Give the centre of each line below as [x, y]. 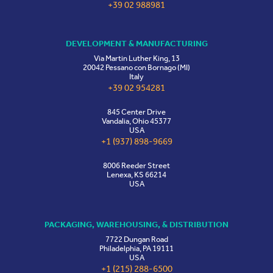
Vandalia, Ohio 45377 [136, 121]
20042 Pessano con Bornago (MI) [136, 68]
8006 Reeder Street [136, 166]
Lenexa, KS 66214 [136, 175]
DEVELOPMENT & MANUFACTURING [136, 44]
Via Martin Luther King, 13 [136, 58]
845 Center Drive [136, 112]
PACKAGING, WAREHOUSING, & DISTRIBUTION [136, 225]
